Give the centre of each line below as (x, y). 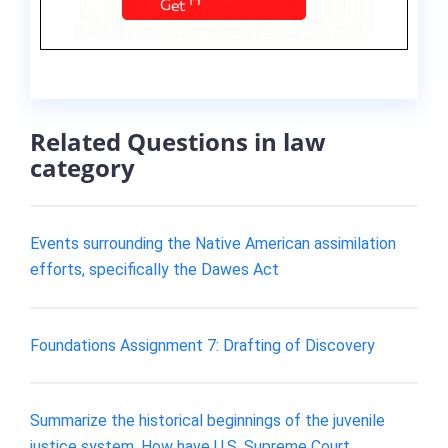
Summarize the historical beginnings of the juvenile (207, 421)
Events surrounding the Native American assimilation (213, 243)
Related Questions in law (178, 142)
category (82, 168)
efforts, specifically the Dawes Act (154, 269)
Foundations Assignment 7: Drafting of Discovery (202, 345)
